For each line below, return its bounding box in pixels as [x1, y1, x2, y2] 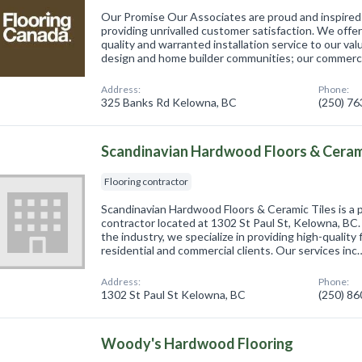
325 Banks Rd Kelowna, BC [101, 95, 238, 109]
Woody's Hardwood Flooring [101, 334, 294, 352]
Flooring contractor [104, 175, 189, 187]
